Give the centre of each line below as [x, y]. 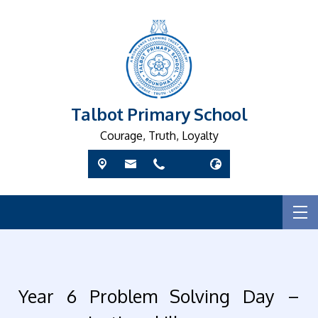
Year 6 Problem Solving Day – [159, 296]
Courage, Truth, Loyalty [159, 136]
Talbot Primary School [159, 114]
